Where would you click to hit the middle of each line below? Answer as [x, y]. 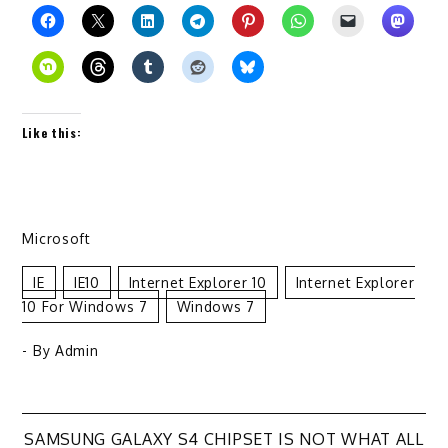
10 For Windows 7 [85, 306]
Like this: [52, 132]
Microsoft [56, 238]
